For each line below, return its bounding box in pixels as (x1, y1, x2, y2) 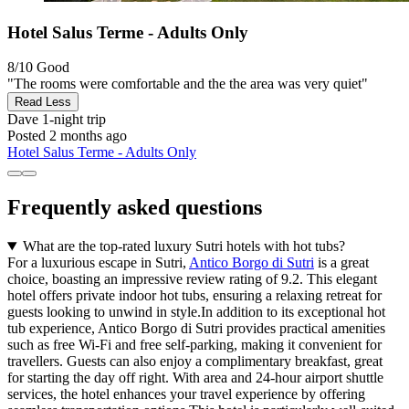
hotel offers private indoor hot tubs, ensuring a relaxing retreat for (7, 288, 382, 304)
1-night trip (38, 111, 106, 128)
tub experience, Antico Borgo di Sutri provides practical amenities (7, 320, 385, 337)
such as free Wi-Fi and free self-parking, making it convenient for (7, 337, 382, 353)
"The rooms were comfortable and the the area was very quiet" (7, 76, 368, 92)
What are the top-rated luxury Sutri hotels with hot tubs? (22, 238, 345, 255)
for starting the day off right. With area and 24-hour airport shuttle (7, 370, 383, 386)
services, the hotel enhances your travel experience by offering (7, 386, 365, 403)
